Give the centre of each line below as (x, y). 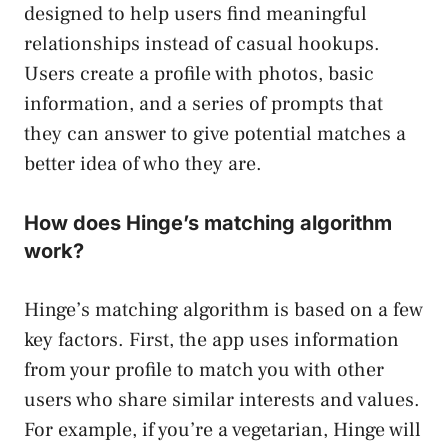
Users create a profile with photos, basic (199, 73)
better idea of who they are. (143, 163)
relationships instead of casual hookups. (202, 43)
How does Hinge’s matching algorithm (208, 222)
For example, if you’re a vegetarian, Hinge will (222, 429)
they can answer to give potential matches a (215, 133)
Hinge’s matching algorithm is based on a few (223, 309)
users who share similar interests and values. (222, 399)
